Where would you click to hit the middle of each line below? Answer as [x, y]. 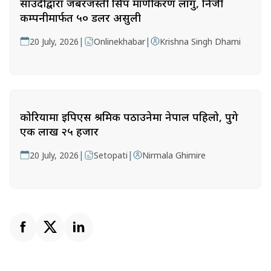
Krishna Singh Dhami [201, 41]
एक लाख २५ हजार [59, 131]
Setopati [111, 155]
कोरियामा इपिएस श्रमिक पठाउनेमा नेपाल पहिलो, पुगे [129, 117]
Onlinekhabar [119, 41]
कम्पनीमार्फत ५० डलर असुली [80, 18]
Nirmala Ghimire [174, 155]
